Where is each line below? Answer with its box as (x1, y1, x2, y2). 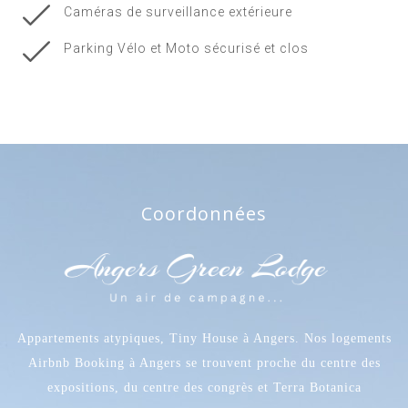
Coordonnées (141, 201, 267, 227)
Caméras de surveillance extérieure (63, 5, 292, 20)
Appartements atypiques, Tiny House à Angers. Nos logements (16, 331, 392, 345)
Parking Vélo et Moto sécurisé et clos (63, 41, 309, 56)
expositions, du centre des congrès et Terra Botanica (46, 380, 362, 394)
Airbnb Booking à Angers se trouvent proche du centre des (27, 355, 381, 370)
